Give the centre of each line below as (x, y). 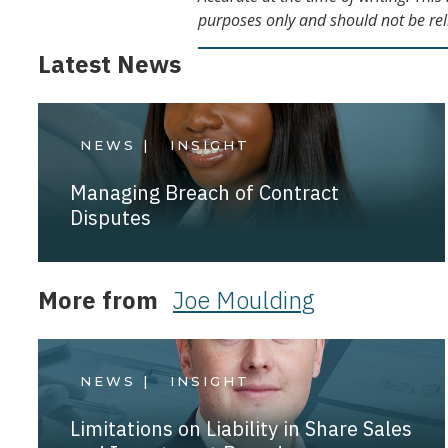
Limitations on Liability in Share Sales (240, 428)
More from (97, 300)
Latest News (109, 64)
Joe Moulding (243, 300)
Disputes (110, 217)
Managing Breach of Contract (204, 192)
